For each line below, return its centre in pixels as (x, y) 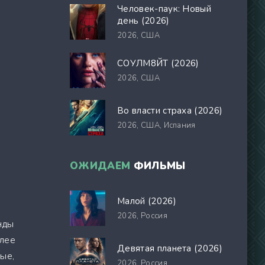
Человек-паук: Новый (164, 9)
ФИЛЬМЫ (158, 166)
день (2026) (143, 21)
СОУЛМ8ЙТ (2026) (158, 63)
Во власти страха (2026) (170, 111)
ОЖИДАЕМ (100, 166)
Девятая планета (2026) (170, 248)
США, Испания (168, 125)
